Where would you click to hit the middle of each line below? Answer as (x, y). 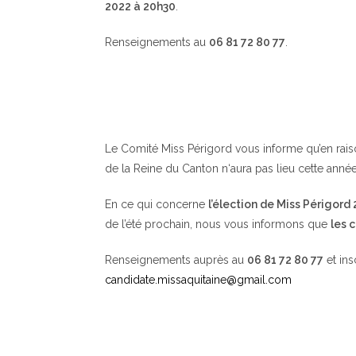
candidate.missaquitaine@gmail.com (198, 280)
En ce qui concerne (157, 204)
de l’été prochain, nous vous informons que (218, 224)
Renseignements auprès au (176, 260)
